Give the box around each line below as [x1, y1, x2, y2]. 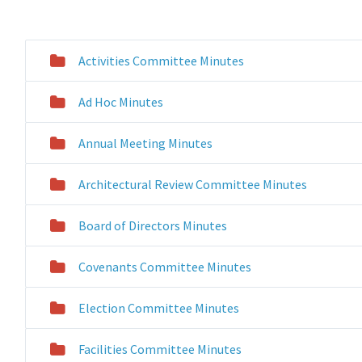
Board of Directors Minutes [78, 217, 227, 234]
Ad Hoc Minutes [78, 94, 163, 110]
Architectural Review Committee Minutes [78, 176, 307, 192]
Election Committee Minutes [78, 300, 239, 316]
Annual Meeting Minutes [78, 135, 213, 151]
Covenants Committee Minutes [78, 259, 251, 275]
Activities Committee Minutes [78, 53, 244, 69]
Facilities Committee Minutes [78, 341, 242, 357]
